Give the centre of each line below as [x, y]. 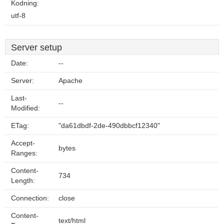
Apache [70, 81]
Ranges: [24, 153]
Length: [23, 181]
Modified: [25, 108]
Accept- [23, 143]
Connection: [30, 198]
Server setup [36, 47]
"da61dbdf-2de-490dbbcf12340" [109, 126]
